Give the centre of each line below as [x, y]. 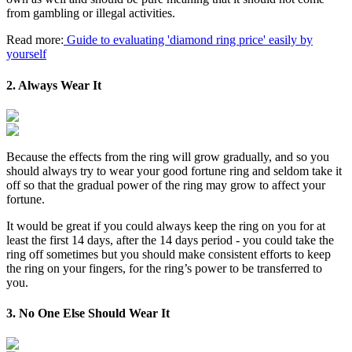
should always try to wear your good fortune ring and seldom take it [174, 170]
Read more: [35, 40]
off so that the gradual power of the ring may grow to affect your [166, 185]
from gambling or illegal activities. [91, 13]
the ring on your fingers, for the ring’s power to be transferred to [164, 268]
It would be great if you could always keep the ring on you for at [166, 225]
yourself [26, 54]
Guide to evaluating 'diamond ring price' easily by [188, 40]
